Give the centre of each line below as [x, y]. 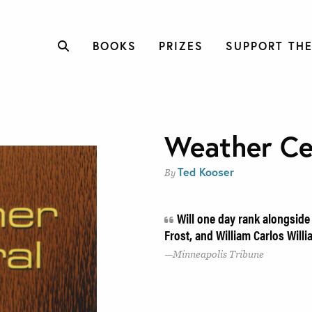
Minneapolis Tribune [218, 254]
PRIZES [181, 46]
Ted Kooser [206, 172]
